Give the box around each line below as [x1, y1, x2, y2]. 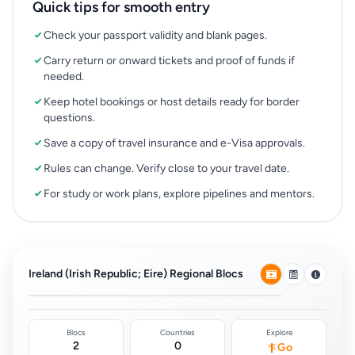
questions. [44, 111, 95, 124]
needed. [44, 70, 84, 83]
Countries [160, 327, 195, 338]
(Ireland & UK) [162, 250, 227, 262]
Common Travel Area [162, 235, 260, 247]
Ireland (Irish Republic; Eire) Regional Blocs [29, 267, 243, 281]
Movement [36, 250, 86, 262]
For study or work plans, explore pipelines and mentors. [44, 187, 315, 200]
